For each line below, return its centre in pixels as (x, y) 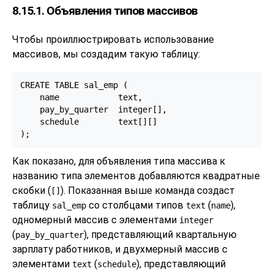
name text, (81, 98)
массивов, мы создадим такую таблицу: (106, 54)
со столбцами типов (136, 205)
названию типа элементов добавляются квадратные (136, 176)
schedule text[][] (88, 122)
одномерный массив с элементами (96, 220)
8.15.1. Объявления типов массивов (105, 11)
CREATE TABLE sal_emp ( (74, 85)
